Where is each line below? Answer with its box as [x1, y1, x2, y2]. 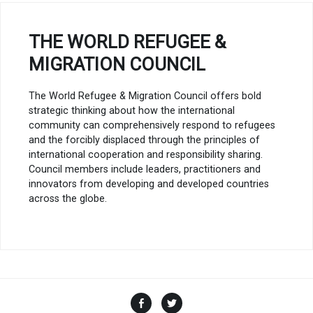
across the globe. [29, 193, 107, 205]
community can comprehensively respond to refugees [29, 119, 275, 132]
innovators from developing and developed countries [29, 178, 269, 191]
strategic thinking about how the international [29, 105, 235, 117]
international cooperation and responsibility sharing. [29, 149, 263, 161]
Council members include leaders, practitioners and [29, 163, 261, 176]
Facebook [154, 293, 203, 307]
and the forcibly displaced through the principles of [29, 134, 260, 147]
